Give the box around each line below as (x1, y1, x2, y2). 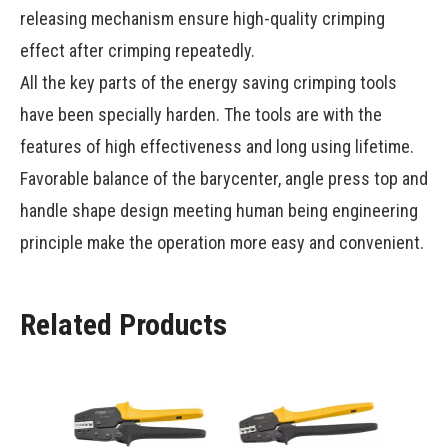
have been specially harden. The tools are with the (20, 104, 382, 126)
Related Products (20, 307, 227, 343)
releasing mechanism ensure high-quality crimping (20, 8, 385, 30)
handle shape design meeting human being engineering (20, 200, 418, 222)
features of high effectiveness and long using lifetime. (20, 136, 414, 158)
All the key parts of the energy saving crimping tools (20, 72, 397, 94)
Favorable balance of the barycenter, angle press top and (20, 168, 428, 190)
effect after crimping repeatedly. (20, 40, 255, 62)
